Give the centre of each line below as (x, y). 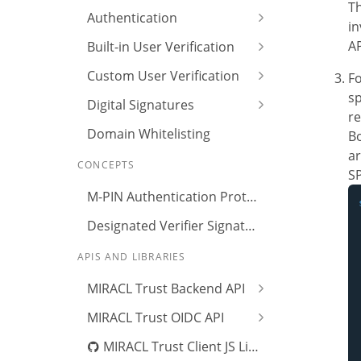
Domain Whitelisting (149, 134)
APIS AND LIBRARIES (132, 257)
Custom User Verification (163, 76)
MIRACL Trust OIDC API (156, 317)
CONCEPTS (106, 165)
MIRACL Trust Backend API (166, 288)
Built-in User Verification (161, 47)
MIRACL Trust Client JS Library (174, 346)
